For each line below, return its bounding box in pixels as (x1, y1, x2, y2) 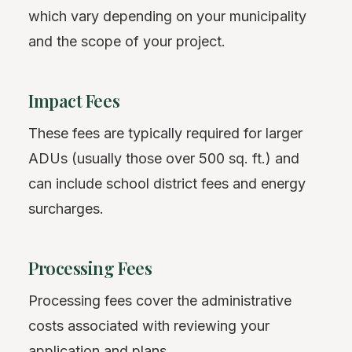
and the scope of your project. (28, 32, 225, 49)
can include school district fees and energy (28, 174, 306, 192)
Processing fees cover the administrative (28, 291, 291, 309)
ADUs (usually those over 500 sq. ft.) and (28, 149, 299, 167)
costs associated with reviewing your (28, 317, 269, 334)
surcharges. (28, 200, 104, 217)
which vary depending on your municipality (28, 7, 306, 24)
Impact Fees (28, 88, 120, 112)
